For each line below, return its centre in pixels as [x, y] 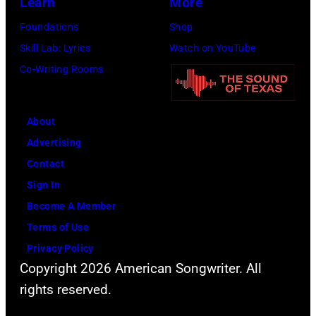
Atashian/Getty [267, 13]
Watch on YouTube [213, 48]
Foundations [49, 26]
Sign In [43, 184]
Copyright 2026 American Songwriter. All [141, 268]
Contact [45, 163]
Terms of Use [58, 227]
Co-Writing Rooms [62, 69]
